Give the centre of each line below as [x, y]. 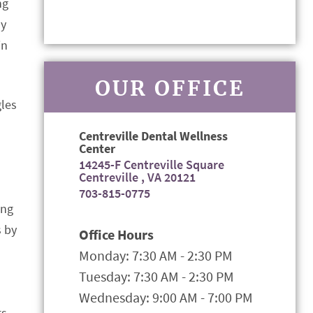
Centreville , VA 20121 [137, 177]
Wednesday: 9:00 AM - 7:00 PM [166, 297]
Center [97, 148]
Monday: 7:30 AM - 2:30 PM [156, 255]
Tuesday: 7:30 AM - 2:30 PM [156, 276]
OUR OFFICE [170, 88]
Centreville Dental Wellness [153, 136]
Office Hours [116, 234]
